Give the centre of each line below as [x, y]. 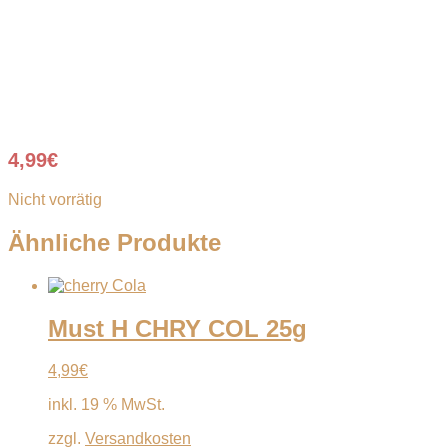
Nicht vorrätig [55, 199]
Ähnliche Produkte [114, 242]
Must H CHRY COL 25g [177, 328]
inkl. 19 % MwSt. [106, 405]
